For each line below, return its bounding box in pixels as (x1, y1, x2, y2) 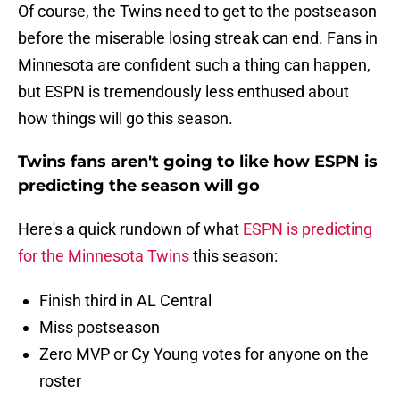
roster (39, 371, 81, 391)
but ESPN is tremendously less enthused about (18, 82, 349, 102)
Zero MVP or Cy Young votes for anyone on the (39, 345, 369, 364)
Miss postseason (39, 318, 160, 337)
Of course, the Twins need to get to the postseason (18, 2, 377, 21)
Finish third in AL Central (39, 291, 212, 311)
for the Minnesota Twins (18, 246, 189, 266)
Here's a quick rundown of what (18, 220, 243, 239)
